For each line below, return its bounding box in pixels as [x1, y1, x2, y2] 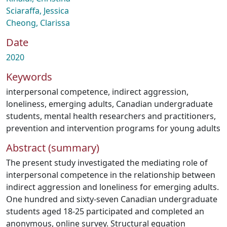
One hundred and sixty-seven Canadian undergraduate [6, 194, 217, 205]
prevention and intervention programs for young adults [6, 123, 220, 134]
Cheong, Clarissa [6, 17, 70, 28]
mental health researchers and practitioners [44, 110, 214, 122]
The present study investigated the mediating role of [6, 157, 208, 168]
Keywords [6, 70, 52, 84]
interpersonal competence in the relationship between [6, 169, 215, 180]
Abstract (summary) [6, 141, 99, 155]
